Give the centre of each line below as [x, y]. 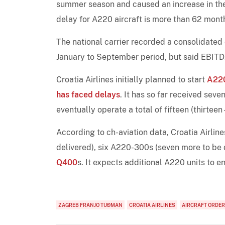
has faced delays [88, 94]
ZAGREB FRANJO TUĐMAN [90, 205]
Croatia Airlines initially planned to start [132, 79]
